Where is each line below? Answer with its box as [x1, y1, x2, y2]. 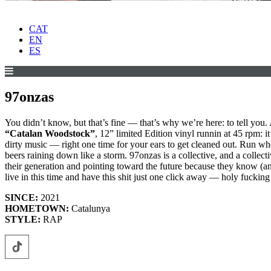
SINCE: [5, 192, 38, 203]
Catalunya [69, 203, 110, 214]
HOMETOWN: [5, 203, 69, 214]
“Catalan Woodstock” [5, 128, 95, 139]
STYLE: [5, 214, 41, 225]
